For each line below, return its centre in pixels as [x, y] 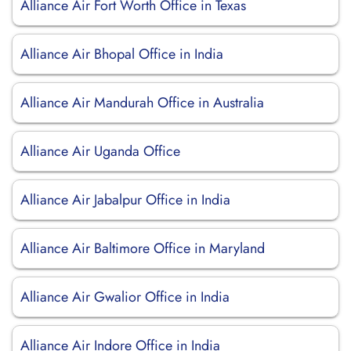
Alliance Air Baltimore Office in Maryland [143, 248]
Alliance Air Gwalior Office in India [125, 297]
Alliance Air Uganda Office [100, 151]
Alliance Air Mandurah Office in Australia [142, 103]
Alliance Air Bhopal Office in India [122, 54]
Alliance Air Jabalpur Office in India [125, 200]
